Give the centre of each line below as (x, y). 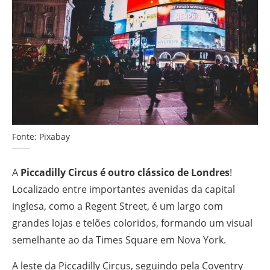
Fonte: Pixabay (41, 136)
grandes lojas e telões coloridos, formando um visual (132, 223)
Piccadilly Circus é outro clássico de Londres (125, 172)
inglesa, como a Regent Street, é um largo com (118, 206)
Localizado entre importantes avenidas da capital (124, 189)
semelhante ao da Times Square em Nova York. (119, 240)
